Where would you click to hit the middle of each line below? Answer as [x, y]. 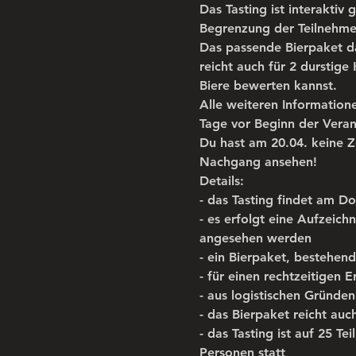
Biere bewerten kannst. [268, 85]
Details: [221, 180]
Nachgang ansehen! [258, 161]
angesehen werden [255, 238]
